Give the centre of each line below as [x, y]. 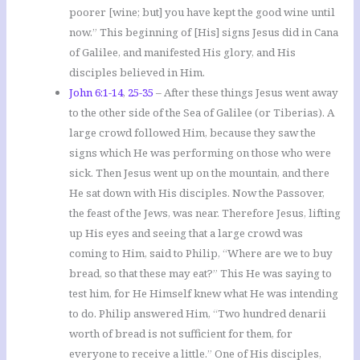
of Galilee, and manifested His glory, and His [183, 53]
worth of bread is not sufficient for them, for [181, 334]
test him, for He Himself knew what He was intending [204, 294]
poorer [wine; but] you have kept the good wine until [202, 12]
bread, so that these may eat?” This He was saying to [201, 274]
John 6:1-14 [96, 93]
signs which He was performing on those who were [200, 153]
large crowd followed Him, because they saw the [193, 133]
